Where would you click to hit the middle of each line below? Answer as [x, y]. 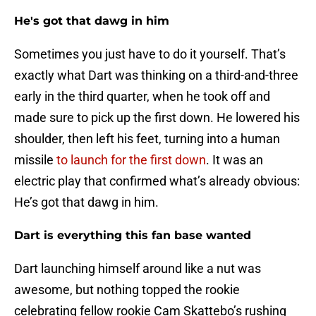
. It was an [235, 160]
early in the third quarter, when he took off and [142, 97]
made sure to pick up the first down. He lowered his [157, 118]
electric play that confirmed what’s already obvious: [157, 181]
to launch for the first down [131, 160]
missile [35, 160]
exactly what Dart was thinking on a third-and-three [156, 75]
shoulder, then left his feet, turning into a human [147, 139]
